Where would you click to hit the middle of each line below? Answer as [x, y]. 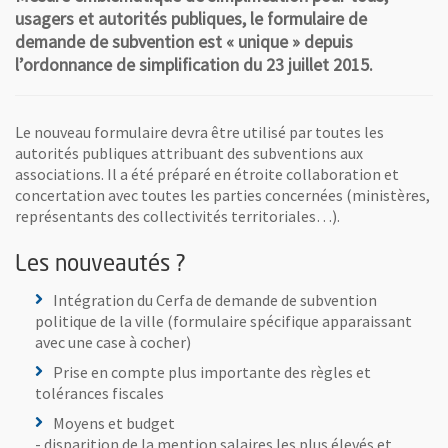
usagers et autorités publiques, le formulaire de [191, 19]
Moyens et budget [114, 422]
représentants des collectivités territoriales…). [177, 216]
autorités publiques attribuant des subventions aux [189, 153]
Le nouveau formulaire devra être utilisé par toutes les [199, 132]
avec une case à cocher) [113, 342]
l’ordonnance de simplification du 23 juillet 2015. [194, 65]
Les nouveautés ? [100, 264]
